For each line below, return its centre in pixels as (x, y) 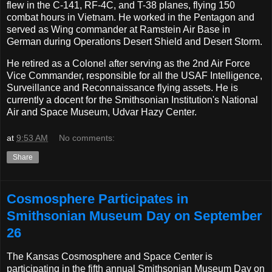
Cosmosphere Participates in (97, 199)
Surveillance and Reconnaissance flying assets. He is (122, 87)
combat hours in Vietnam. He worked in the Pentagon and (131, 17)
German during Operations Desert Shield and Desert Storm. (134, 41)
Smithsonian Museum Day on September (134, 216)
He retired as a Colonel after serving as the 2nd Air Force (128, 63)
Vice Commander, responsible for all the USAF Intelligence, (134, 75)
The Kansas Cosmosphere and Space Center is (110, 257)
